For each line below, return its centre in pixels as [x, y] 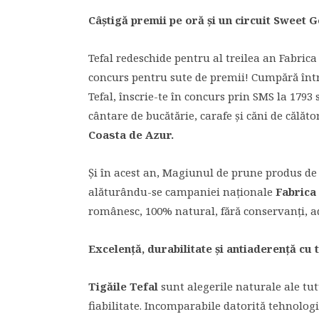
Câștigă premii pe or [143, 20]
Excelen [110, 249]
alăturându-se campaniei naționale [182, 192]
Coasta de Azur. [131, 135]
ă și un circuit [236, 20]
